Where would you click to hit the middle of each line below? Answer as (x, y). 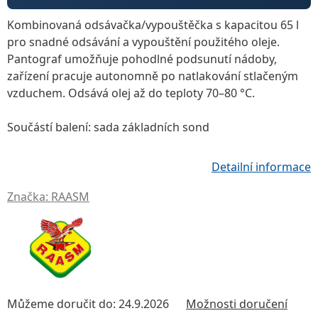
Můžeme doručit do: (61, 303)
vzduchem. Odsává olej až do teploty (106, 93)
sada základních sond (150, 127)
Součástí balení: (49, 127)
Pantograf (34, 59)
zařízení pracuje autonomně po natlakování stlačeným (153, 76)
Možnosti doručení (237, 303)
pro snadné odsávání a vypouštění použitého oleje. (143, 42)
